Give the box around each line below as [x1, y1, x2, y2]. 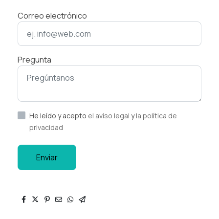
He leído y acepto [29, 110, 88, 120]
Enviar [36, 152, 58, 163]
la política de [136, 110, 177, 120]
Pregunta [18, 54, 51, 65]
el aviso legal [88, 110, 131, 120]
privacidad [29, 122, 63, 132]
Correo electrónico [18, 10, 87, 21]
